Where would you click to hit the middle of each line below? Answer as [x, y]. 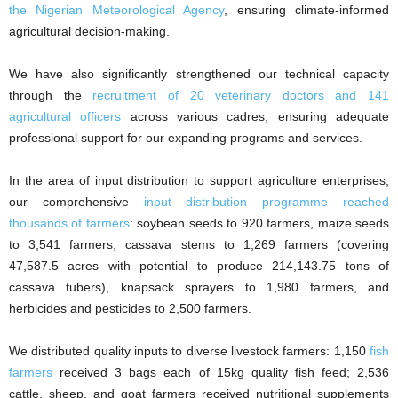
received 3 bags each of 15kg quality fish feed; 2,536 [221, 373]
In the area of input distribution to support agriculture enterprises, [199, 181]
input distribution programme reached [267, 202]
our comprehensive [76, 202]
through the [51, 96]
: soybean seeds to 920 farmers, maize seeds [259, 223]
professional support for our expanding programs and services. [186, 138]
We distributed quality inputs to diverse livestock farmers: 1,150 [189, 351]
